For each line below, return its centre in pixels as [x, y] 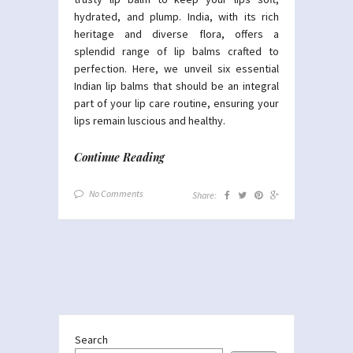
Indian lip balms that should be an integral [176, 85]
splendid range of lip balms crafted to [176, 51]
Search [91, 339]
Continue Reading [119, 157]
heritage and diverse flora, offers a [176, 33]
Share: [204, 195]
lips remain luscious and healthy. [150, 120]
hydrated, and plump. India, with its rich [176, 16]
